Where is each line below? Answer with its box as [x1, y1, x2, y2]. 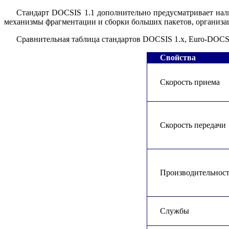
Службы [160, 206, 189, 215]
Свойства [160, 53, 196, 62]
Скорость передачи [160, 120, 226, 129]
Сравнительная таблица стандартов [16, 34, 143, 43]
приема [194, 77, 220, 86]
